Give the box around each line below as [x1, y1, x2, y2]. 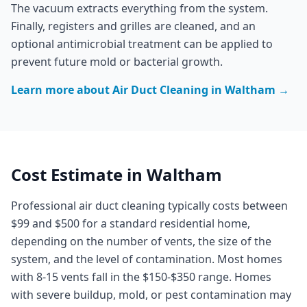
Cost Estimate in [11, 163, 147, 186]
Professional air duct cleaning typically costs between [11, 198, 288, 213]
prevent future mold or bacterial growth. [11, 54, 223, 69]
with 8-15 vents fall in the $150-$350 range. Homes [11, 269, 271, 284]
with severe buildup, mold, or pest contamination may [11, 287, 291, 302]
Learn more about [11, 82, 112, 97]
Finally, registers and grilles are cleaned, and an [11, 19, 256, 34]
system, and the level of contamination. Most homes [11, 251, 282, 267]
